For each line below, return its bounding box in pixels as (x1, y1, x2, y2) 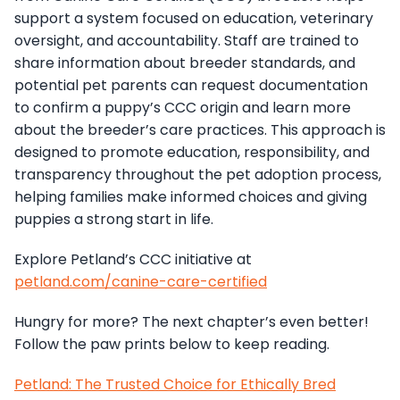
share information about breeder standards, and (14, 53, 355, 74)
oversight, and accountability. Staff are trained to (14, 30, 359, 52)
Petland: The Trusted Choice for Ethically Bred (14, 374, 336, 396)
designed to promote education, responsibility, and (14, 142, 370, 163)
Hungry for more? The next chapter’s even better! (14, 312, 369, 333)
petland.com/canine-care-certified (14, 271, 267, 293)
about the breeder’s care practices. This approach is (14, 120, 386, 141)
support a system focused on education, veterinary (14, 8, 373, 29)
